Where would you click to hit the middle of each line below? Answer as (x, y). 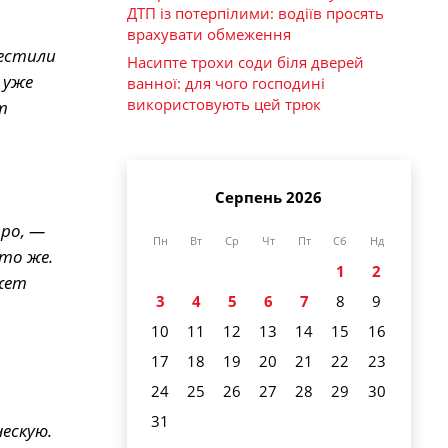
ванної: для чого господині (226, 83)
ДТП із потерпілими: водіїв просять (255, 12)
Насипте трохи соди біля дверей (245, 62)
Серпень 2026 (268, 196)
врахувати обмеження (209, 33)
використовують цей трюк (224, 104)
